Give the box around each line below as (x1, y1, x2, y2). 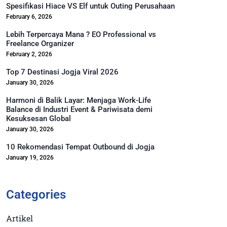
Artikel (6, 213, 33, 223)
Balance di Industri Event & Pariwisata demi (6, 105, 153, 114)
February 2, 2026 (6, 51, 52, 58)
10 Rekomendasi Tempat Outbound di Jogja (6, 142, 155, 152)
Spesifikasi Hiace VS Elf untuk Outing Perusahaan (6, 2, 175, 11)
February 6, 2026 (6, 13, 52, 20)
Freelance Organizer (6, 39, 74, 48)
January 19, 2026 (6, 154, 54, 161)
